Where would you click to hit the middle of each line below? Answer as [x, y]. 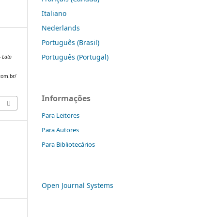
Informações [66, 98]
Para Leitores [61, 115]
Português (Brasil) [70, 42]
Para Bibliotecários [68, 144]
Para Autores [60, 130]
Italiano [54, 13]
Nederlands [61, 28]
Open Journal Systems [77, 185]
